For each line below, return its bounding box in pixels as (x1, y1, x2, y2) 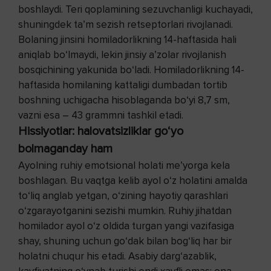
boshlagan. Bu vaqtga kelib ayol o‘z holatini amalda (18, 174, 247, 187)
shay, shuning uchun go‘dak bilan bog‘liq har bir (18, 234, 232, 247)
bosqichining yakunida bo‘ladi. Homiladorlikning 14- (18, 63, 244, 76)
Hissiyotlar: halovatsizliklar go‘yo (18, 123, 183, 139)
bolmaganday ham (18, 141, 113, 156)
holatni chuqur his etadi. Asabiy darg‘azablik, (18, 249, 217, 263)
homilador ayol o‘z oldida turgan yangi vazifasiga (18, 219, 234, 232)
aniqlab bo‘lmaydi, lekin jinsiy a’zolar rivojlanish (18, 48, 226, 61)
